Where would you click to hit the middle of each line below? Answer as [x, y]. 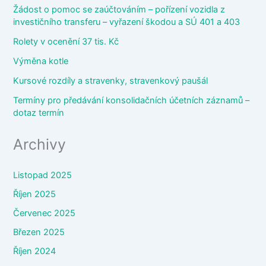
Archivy [40, 144]
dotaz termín [39, 113]
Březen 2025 [39, 232]
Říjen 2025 [35, 194]
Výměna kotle [41, 61]
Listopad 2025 [43, 175]
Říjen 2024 [35, 251]
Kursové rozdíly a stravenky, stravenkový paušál [111, 80]
